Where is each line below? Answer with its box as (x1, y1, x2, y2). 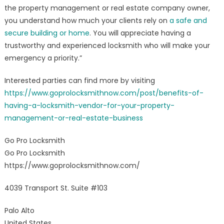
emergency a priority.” (4, 53, 82, 63)
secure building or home (4, 28, 89, 38)
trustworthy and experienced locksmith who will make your (4, 40, 210, 51)
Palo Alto (4, 205, 34, 216)
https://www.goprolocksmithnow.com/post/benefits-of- (4, 88, 203, 98)
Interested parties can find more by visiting (4, 75, 155, 86)
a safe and (169, 15, 207, 26)
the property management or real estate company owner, (4, 3, 210, 13)
